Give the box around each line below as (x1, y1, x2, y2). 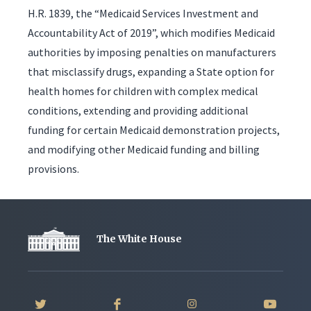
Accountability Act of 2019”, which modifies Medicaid (28, 25, 275, 40)
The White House (96, 233, 182, 246)
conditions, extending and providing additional (28, 103, 249, 117)
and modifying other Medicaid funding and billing (28, 142, 260, 156)
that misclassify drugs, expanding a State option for (28, 64, 274, 78)
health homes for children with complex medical (28, 83, 258, 98)
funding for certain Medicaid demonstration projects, (28, 122, 280, 137)
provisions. (28, 161, 79, 176)
